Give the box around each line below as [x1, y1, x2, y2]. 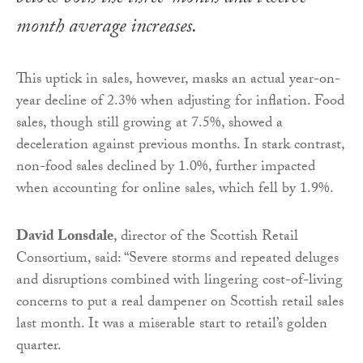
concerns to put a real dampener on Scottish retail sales [16, 291, 344, 317]
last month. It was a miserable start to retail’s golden [16, 313, 327, 339]
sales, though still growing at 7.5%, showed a [16, 112, 283, 138]
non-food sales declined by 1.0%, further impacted [16, 156, 315, 181]
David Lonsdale [16, 225, 113, 251]
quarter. [16, 335, 62, 361]
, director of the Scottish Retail [113, 225, 298, 251]
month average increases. [16, 12, 197, 46]
